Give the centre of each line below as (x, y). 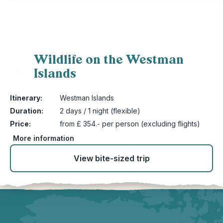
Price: (20, 124)
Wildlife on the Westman (109, 60)
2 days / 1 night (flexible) (100, 111)
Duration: (27, 111)
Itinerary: (26, 98)
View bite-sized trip (111, 158)
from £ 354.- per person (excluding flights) (130, 124)
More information (44, 138)
